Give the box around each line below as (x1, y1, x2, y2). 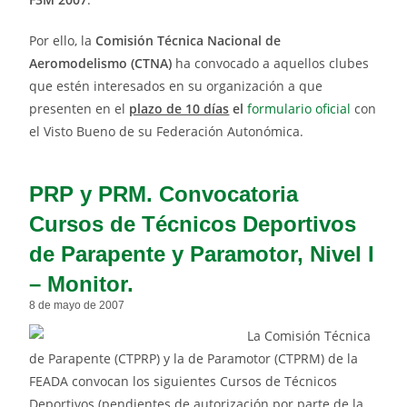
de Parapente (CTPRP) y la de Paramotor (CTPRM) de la (29, 350, 359, 368)
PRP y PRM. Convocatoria (29, 182, 299, 207)
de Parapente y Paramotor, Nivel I (29, 242, 375, 267)
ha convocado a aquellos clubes (172, 55, 370, 73)
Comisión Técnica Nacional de (95, 32, 282, 50)
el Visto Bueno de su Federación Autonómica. (29, 123, 304, 141)
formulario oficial (247, 100, 352, 118)
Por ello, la (29, 32, 96, 50)
